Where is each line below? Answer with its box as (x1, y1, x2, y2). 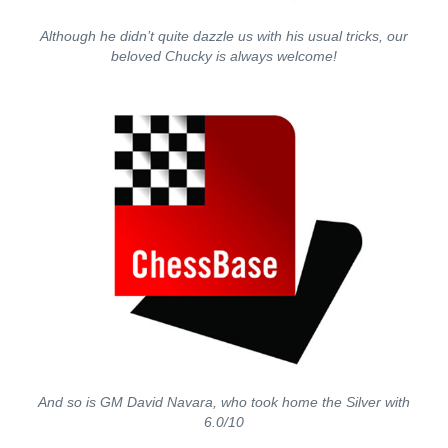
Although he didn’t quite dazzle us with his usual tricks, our (40, 27, 408, 44)
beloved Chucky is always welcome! (111, 47, 337, 64)
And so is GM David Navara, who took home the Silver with (38, 393, 410, 410)
